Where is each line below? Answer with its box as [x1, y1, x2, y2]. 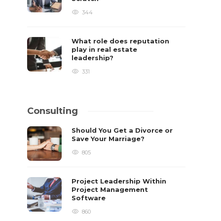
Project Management [72, 185, 148, 193]
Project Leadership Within [72, 177, 167, 185]
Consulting [27, 106, 78, 116]
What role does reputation [72, 37, 170, 45]
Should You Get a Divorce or [72, 126, 173, 134]
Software [72, 194, 108, 202]
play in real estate [72, 45, 138, 53]
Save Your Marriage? [72, 135, 147, 143]
